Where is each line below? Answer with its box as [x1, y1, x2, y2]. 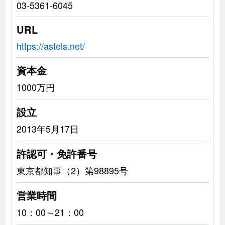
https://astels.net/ [16, 39, 85, 52]
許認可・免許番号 [16, 146, 97, 161]
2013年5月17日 [16, 122, 79, 135]
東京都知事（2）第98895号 [16, 163, 128, 177]
